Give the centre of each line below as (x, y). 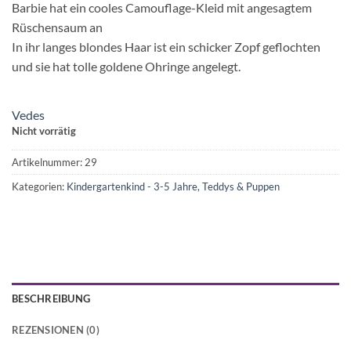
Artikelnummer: (48, 163)
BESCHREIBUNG (51, 298)
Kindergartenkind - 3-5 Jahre (132, 187)
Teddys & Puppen (241, 187)
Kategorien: (39, 187)
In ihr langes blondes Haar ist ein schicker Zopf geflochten (166, 47)
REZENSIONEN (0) (56, 329)
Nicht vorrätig (44, 131)
